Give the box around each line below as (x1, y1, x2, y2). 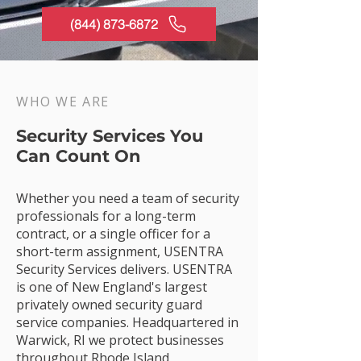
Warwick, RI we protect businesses (16, 331, 224, 349)
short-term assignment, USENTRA (16, 243, 223, 260)
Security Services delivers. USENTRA (16, 260, 232, 278)
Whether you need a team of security (16, 189, 239, 207)
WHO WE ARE (16, 93, 110, 110)
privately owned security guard (16, 296, 202, 313)
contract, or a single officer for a (16, 225, 210, 243)
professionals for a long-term (16, 207, 196, 225)
